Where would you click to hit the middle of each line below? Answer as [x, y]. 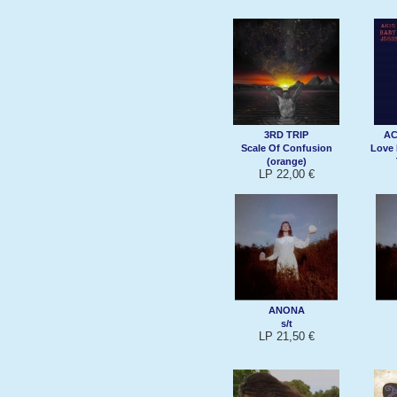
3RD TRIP [286, 134]
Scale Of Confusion [286, 148]
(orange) [286, 161]
